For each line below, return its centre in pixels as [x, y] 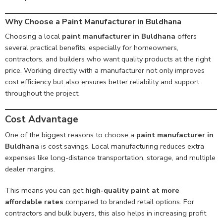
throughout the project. [42, 93]
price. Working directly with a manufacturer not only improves [105, 71]
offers [186, 36]
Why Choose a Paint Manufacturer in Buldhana [93, 22]
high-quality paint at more [132, 191]
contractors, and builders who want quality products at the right [108, 59]
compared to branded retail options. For [129, 202]
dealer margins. [30, 169]
